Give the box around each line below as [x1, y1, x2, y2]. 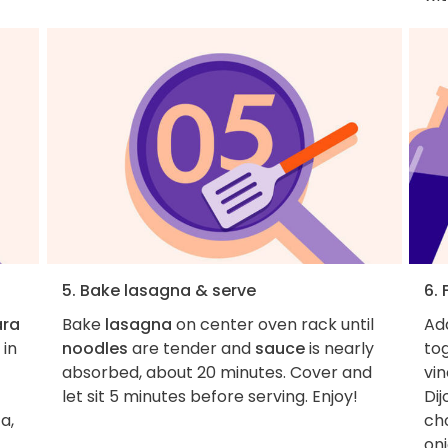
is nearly [304, 337, 374, 361]
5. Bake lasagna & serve [61, 279, 256, 303]
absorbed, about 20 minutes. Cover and [61, 361, 372, 385]
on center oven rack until [171, 313, 374, 337]
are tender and [127, 337, 255, 361]
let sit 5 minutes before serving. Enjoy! [61, 385, 358, 409]
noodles [61, 337, 128, 361]
